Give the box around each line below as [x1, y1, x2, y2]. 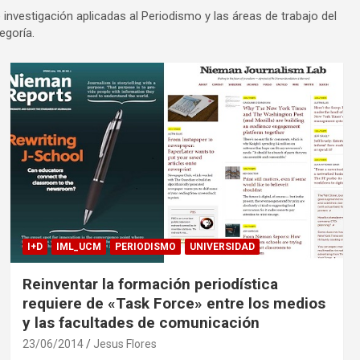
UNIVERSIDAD [189, 240, 255, 252]
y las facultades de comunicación [22, 313, 260, 332]
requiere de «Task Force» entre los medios [22, 293, 325, 313]
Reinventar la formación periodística [22, 274, 278, 293]
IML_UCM [55, 240, 101, 252]
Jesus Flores [92, 337, 157, 350]
